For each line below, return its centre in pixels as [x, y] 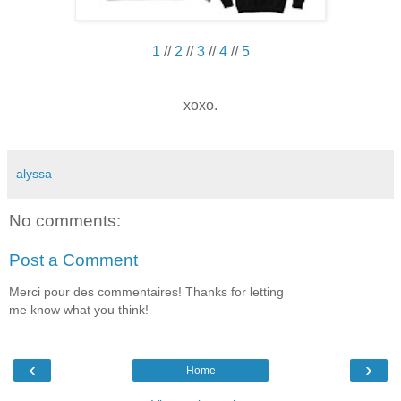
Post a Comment [73, 260]
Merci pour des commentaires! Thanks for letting [146, 292]
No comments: [65, 221]
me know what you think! [79, 310]
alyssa [34, 174]
